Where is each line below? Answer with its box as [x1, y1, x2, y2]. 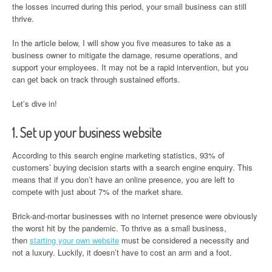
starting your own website [30, 234, 119, 246]
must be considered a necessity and [119, 234, 249, 246]
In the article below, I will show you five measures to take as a [12, 37, 231, 49]
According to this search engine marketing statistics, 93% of [12, 149, 225, 161]
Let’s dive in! [12, 98, 57, 109]
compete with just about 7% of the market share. [12, 186, 183, 197]
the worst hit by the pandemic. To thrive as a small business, [12, 222, 226, 234]
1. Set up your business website [12, 124, 161, 141]
